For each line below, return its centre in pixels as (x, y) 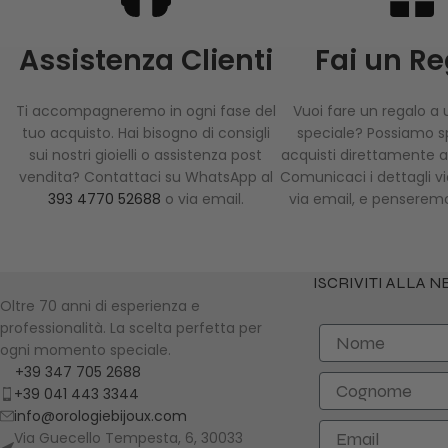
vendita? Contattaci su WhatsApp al (145, 177)
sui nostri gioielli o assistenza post (145, 155)
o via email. (204, 199)
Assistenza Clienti (145, 61)
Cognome (367, 382)
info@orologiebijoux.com (100, 416)
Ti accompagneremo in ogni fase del (145, 111)
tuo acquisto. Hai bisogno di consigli (145, 133)
